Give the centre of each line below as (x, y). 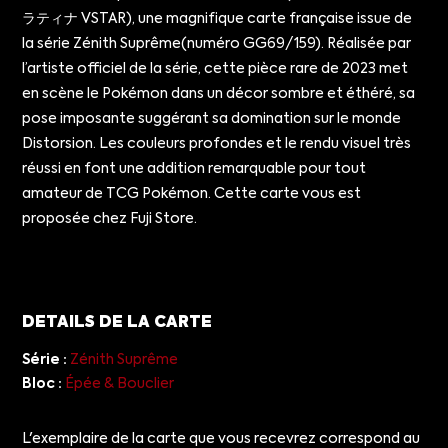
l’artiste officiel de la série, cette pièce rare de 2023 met (215, 68)
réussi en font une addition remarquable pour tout (194, 168)
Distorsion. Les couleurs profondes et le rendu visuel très (217, 143)
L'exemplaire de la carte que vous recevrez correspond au (221, 438)
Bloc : (42, 383)
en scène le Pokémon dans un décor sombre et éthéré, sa (219, 93)
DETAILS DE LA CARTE (117, 322)
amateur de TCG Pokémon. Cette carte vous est (192, 193)
